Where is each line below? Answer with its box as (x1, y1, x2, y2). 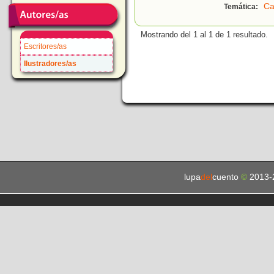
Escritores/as (24, 42, 67, 51)
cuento (212, 172, 241, 182)
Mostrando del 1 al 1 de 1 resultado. (141, 30, 268, 40)
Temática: (224, 2, 260, 12)
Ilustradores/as (24, 59, 76, 68)
